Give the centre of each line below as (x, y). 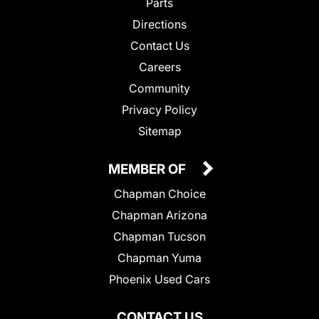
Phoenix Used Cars (159, 279)
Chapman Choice (159, 193)
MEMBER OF (148, 169)
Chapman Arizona (159, 215)
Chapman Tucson (159, 236)
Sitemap (159, 131)
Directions (159, 24)
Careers (159, 67)
